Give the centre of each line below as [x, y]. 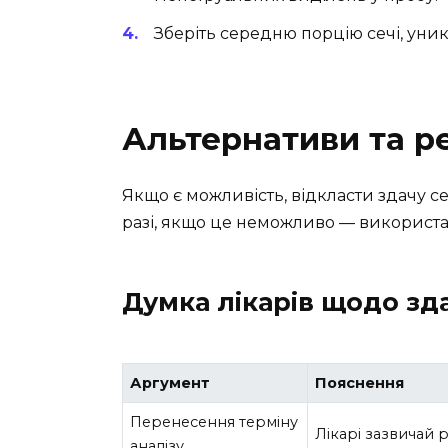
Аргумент [170, 383]
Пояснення [360, 383]
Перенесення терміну [214, 422]
